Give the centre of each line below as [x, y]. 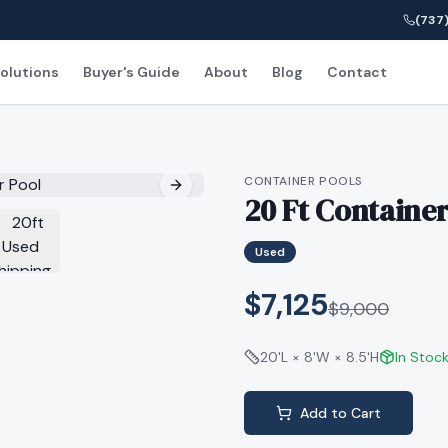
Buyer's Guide [131, 72]
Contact [356, 72]
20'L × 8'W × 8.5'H [319, 357]
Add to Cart [340, 413]
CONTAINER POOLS [303, 181]
